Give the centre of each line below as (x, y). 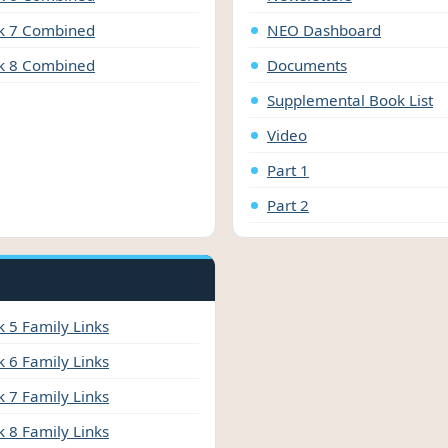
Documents (307, 65)
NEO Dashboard (324, 30)
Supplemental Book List (350, 100)
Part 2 (288, 205)
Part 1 (288, 170)
